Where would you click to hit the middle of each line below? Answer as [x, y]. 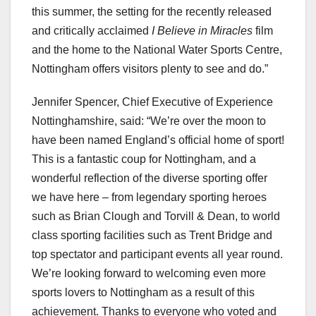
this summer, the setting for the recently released [152, 12]
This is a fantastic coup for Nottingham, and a [144, 159]
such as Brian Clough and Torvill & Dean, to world [156, 217]
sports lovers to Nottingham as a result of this [143, 293]
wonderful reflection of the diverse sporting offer [150, 178]
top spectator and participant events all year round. [157, 255]
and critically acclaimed [92, 31]
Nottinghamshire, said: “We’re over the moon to [149, 121]
